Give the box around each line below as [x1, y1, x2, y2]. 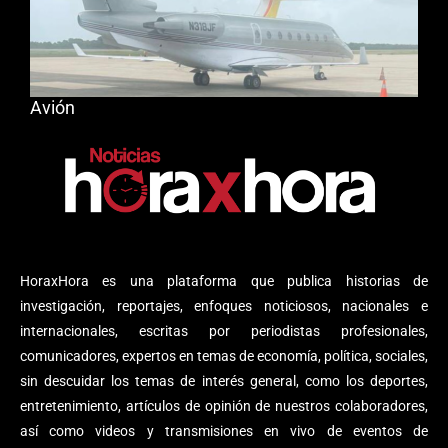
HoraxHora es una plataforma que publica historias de [20, 273, 428, 290]
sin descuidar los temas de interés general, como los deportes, [20, 373, 428, 390]
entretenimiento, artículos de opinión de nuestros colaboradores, [20, 398, 428, 415]
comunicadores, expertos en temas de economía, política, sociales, [20, 348, 428, 365]
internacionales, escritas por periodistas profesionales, [20, 323, 428, 340]
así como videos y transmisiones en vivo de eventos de [20, 423, 428, 440]
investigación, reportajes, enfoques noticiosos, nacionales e [20, 298, 428, 315]
